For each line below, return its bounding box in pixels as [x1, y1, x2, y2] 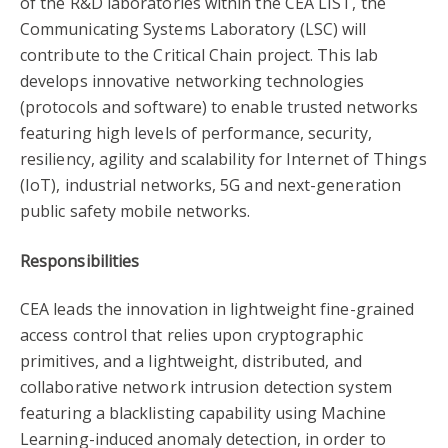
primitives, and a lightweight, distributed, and [20, 349, 362, 372]
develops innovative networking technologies [20, 70, 365, 93]
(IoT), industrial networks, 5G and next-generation [20, 174, 401, 197]
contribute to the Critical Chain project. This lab [20, 44, 378, 67]
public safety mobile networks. [20, 200, 251, 223]
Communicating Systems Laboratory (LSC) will [20, 18, 367, 41]
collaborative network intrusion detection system [20, 375, 392, 398]
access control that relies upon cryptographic [20, 323, 363, 346]
